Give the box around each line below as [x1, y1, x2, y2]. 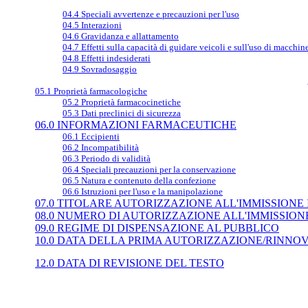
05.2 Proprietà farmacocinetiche [63, 97, 181, 107]
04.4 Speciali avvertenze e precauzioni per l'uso [63, 9, 239, 19]
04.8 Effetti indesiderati [63, 53, 151, 63]
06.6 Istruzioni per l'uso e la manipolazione [63, 186, 223, 197]
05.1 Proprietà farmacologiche [35, 86, 147, 96]
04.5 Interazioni [63, 20, 122, 30]
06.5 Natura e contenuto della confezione [63, 175, 216, 186]
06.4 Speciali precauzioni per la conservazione [63, 164, 236, 175]
